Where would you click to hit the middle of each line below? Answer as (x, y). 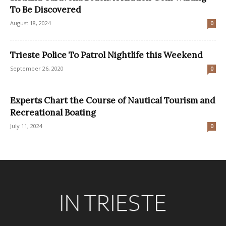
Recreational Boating (53, 112)
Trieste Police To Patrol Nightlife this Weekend (106, 55)
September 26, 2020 (37, 68)
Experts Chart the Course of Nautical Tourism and (113, 100)
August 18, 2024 (31, 23)
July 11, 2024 (26, 126)
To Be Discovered (46, 9)
